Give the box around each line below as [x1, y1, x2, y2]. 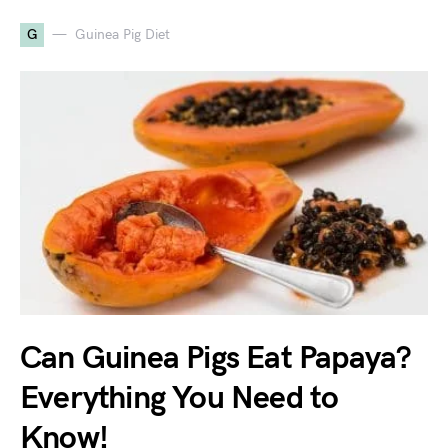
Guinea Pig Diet [75, 26, 170, 44]
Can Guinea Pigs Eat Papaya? [20, 338, 412, 378]
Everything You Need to [20, 378, 339, 418]
